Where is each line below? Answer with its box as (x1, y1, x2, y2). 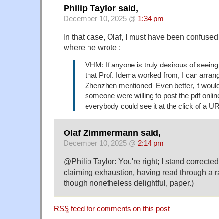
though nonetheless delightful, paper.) (64, 178, 194, 188)
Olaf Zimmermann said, (64, 128, 161, 138)
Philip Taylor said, (64, 3, 138, 14)
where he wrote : (64, 43, 121, 52)
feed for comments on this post (69, 205, 170, 213)
